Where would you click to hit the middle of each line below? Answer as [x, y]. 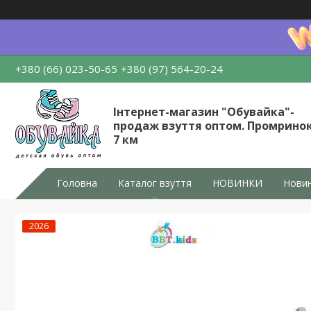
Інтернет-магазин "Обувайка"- [204, 111]
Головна [77, 183]
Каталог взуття [155, 183]
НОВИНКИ [237, 183]
